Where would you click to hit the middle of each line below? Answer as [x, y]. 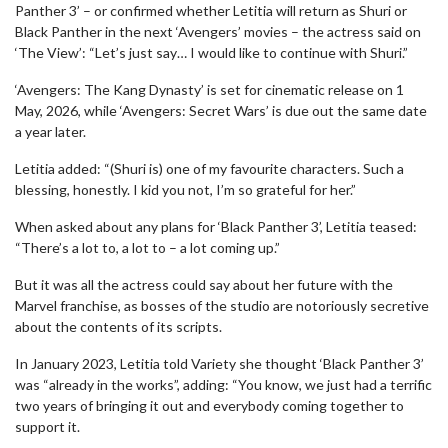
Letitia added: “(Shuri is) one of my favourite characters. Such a [209, 168]
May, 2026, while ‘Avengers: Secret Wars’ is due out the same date [221, 110]
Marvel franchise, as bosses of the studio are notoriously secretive [222, 305]
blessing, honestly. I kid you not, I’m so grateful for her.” [185, 189]
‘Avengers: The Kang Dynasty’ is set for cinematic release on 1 [209, 89]
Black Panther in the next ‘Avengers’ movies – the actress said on [218, 31]
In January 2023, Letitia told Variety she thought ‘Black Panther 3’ [219, 363]
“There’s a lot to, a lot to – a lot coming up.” [147, 247]
